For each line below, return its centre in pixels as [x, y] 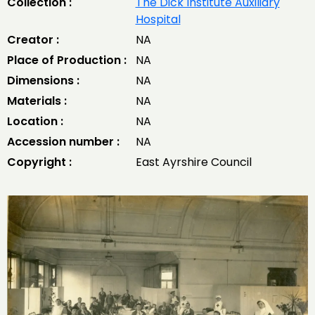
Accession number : [63, 142]
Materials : [37, 101]
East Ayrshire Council [193, 162]
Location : [35, 121]
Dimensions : [43, 81]
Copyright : [39, 162]
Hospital [158, 19]
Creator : [33, 40]
